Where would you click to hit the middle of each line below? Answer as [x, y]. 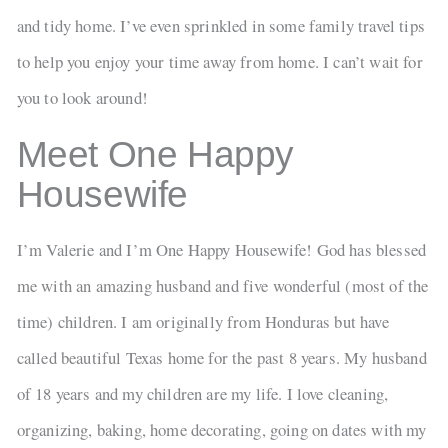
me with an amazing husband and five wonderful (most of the [222, 286]
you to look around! [82, 97]
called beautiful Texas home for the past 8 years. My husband [221, 358]
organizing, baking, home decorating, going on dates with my [221, 430]
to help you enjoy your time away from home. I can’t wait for [219, 61]
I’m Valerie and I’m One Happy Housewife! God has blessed [221, 250]
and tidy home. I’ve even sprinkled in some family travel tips [220, 25]
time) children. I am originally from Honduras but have [202, 322]
